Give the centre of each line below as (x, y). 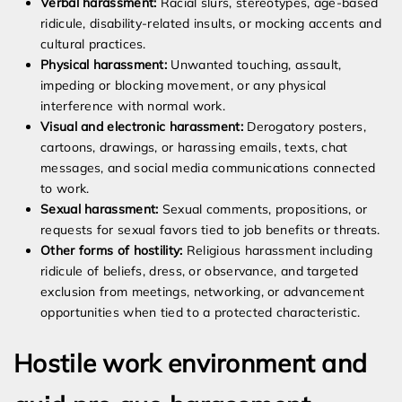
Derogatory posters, (304, 127)
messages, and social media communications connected (208, 168)
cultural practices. (93, 44)
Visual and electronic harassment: (142, 127)
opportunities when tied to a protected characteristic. (201, 313)
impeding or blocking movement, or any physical (184, 86)
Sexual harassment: (100, 210)
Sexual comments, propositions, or (263, 210)
